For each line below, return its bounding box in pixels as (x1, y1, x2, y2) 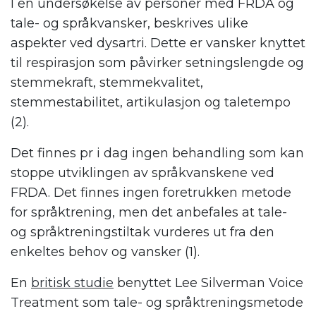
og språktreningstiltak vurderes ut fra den (11, 224, 274, 241)
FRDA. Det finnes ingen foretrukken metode (11, 185, 291, 201)
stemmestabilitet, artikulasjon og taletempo (11, 95, 291, 111)
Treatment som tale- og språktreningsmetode (11, 295, 303, 311)
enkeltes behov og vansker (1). (11, 244, 200, 260)
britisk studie (31, 275, 114, 291)
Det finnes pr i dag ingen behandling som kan (11, 145, 304, 162)
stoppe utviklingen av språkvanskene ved (11, 165, 274, 181)
